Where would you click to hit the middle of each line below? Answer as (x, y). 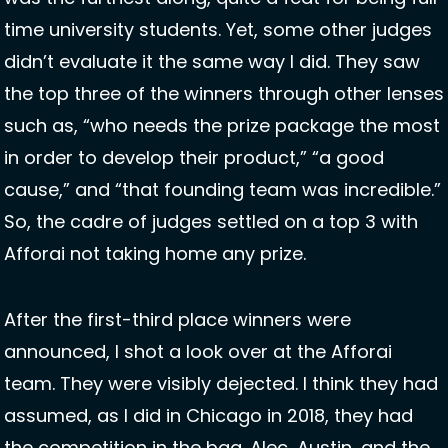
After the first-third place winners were (177, 320)
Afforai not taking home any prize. (157, 254)
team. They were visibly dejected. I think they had (221, 384)
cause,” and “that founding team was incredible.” (222, 190)
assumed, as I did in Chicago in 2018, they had (208, 416)
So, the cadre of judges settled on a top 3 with (211, 222)
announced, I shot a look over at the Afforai (198, 352)
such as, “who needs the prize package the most (222, 126)
